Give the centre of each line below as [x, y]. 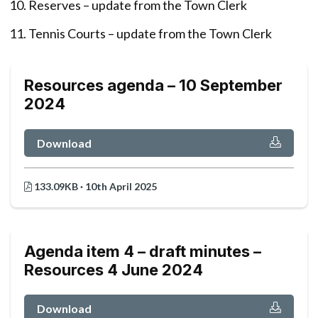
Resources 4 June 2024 [114, 269]
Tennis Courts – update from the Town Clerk [150, 34]
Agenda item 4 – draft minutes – [143, 251]
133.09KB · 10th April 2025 [94, 186]
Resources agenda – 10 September [153, 86]
